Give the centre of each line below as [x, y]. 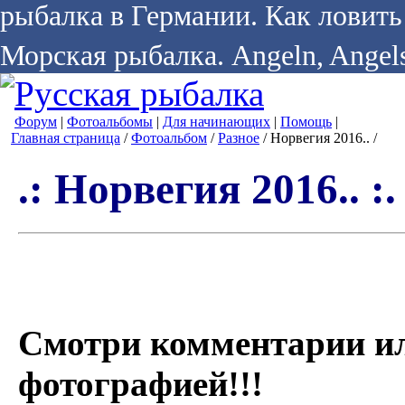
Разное [239, 138]
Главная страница [66, 138]
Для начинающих [217, 122]
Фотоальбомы [110, 122]
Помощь [306, 122]
